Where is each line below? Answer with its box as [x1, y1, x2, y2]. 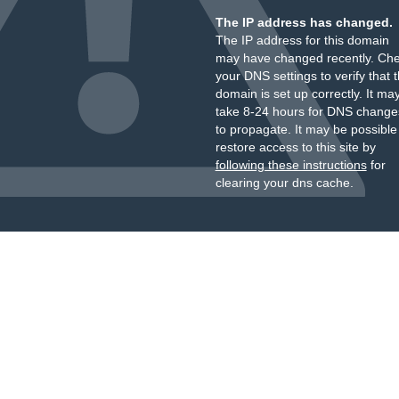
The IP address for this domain [215, 33, 389, 47]
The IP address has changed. [215, 15, 393, 29]
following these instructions [215, 158, 367, 172]
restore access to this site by [215, 140, 376, 154]
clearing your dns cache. [215, 175, 354, 190]
